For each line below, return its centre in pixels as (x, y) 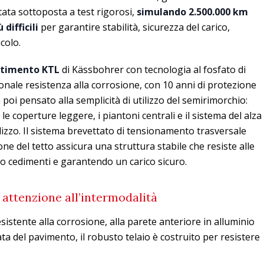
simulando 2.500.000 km (192, 11)
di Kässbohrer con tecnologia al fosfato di (153, 69)
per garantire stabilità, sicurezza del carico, (134, 27)
